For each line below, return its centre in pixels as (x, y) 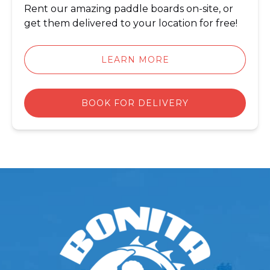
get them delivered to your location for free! (131, 23)
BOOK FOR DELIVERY (135, 103)
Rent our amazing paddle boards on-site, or (129, 9)
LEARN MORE (135, 60)
